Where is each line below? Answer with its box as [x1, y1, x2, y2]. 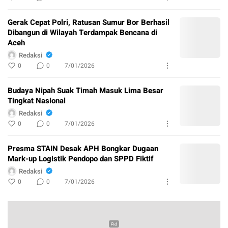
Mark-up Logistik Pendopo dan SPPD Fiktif [8, 153, 153, 164]
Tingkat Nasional [8, 95, 66, 106]
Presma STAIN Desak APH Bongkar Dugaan [8, 143, 158, 154]
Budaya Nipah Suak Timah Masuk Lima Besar [8, 85, 163, 96]
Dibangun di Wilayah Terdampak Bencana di [8, 27, 157, 38]
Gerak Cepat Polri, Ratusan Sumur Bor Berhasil [8, 17, 169, 28]
